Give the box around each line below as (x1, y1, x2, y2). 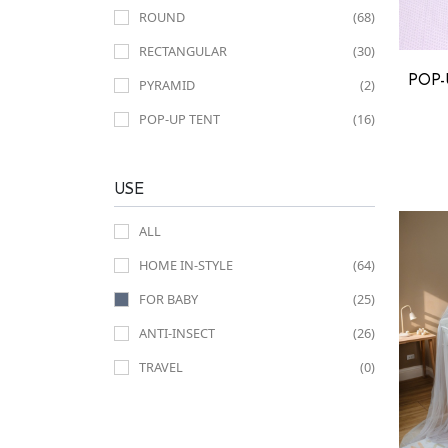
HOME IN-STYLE (139, 256, 233, 274)
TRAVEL (139, 358, 183, 376)
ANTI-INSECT (139, 324, 215, 342)
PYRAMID (139, 76, 195, 94)
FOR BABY (139, 290, 198, 308)
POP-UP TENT (139, 110, 220, 128)
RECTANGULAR (139, 42, 227, 60)
